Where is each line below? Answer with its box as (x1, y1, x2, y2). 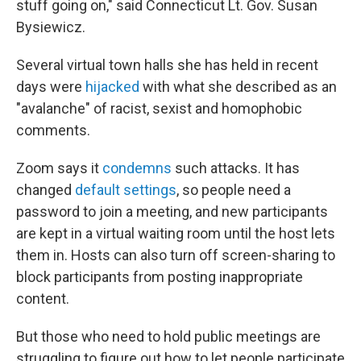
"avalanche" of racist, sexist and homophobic (16, 100, 302, 117)
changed (16, 181, 75, 198)
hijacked (85, 78, 139, 95)
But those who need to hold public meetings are (16, 328, 321, 345)
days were (16, 78, 85, 95)
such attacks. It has (172, 160, 300, 176)
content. (16, 290, 69, 307)
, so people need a (176, 181, 291, 198)
